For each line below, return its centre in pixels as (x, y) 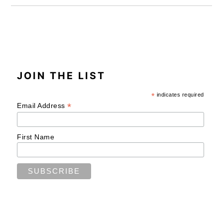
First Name (36, 137)
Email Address (42, 106)
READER (41, 211)
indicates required (179, 95)
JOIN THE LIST (61, 76)
